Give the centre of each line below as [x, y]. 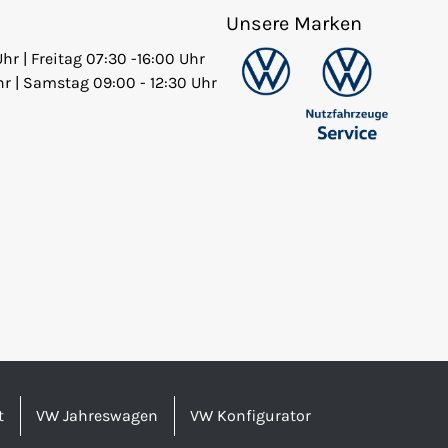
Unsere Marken [293, 24]
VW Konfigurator [250, 416]
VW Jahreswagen [97, 416]
